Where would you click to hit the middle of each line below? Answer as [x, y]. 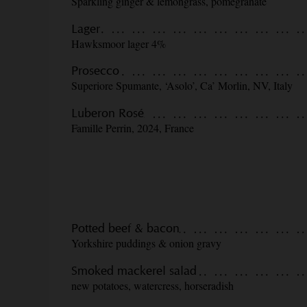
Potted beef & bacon [125, 228]
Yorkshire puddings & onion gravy [146, 243]
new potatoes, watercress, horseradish [152, 285]
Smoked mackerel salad [134, 270]
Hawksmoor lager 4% [119, 43]
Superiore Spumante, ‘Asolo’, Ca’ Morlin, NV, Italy [182, 86]
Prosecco [95, 71]
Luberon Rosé [108, 112]
